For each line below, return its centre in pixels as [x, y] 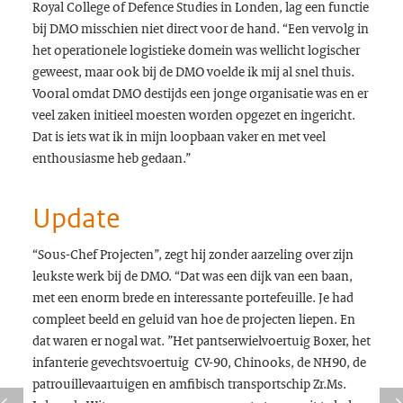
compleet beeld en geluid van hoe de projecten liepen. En [193, 319]
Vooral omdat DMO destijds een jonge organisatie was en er [200, 93]
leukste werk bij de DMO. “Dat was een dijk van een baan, [192, 276]
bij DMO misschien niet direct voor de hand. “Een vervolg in [200, 28]
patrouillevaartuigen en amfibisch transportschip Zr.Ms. [189, 384]
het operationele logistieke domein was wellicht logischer [196, 50]
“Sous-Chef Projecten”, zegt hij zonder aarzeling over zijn [193, 254]
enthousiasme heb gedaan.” [111, 158]
